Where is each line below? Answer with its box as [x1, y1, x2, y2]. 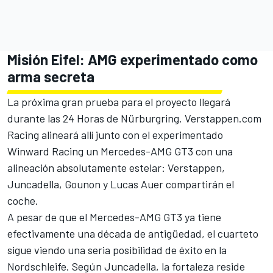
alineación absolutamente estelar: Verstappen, [7, 160, 225, 174]
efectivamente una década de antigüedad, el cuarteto [7, 226, 258, 240]
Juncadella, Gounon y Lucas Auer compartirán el [7, 177, 234, 191]
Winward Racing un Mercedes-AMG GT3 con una [7, 144, 233, 158]
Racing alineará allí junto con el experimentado [7, 127, 223, 141]
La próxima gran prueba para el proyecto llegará [7, 94, 230, 108]
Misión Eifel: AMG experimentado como [7, 50, 258, 68]
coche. [7, 193, 38, 207]
